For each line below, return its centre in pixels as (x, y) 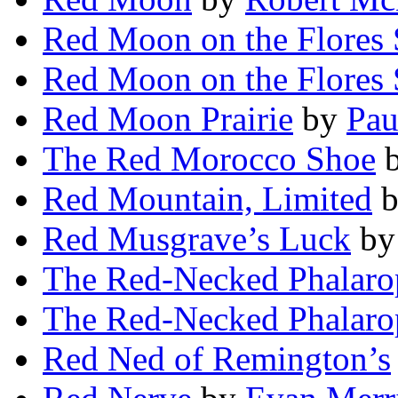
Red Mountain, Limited (207, 199)
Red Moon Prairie (168, 119)
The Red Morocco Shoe (209, 159)
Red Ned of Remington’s (217, 359)
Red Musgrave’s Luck (197, 239)
